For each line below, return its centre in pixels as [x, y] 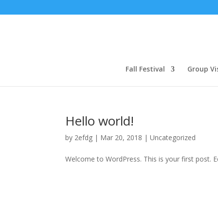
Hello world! [100, 121]
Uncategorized [173, 137]
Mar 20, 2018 [121, 137]
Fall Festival [145, 69]
